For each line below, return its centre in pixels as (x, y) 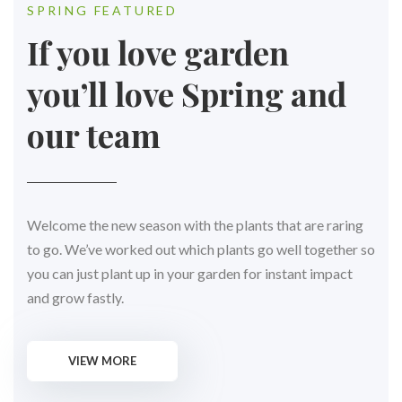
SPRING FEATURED (102, 10)
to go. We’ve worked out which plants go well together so (201, 249)
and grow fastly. (75, 297)
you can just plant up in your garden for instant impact (190, 273)
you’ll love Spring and (187, 93)
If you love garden (158, 52)
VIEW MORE (102, 361)
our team (94, 134)
